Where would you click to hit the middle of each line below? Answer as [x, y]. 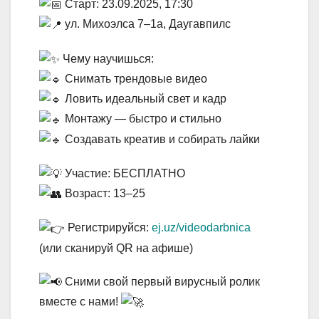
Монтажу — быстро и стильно [142, 119]
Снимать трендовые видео [135, 78]
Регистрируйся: [108, 228]
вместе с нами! [80, 302]
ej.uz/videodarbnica [201, 228]
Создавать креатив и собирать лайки [161, 139]
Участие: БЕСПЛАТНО [124, 173]
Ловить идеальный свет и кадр [144, 99]
